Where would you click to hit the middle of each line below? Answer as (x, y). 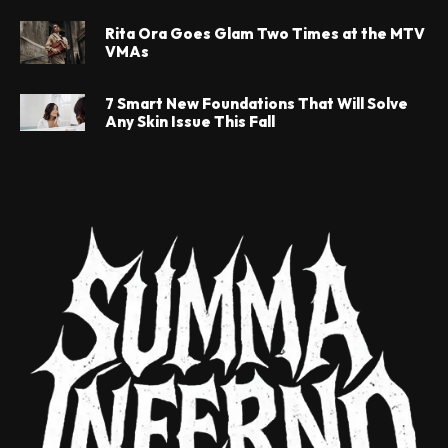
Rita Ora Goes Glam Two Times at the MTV (265, 33)
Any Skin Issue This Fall (190, 121)
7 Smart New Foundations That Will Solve (256, 103)
